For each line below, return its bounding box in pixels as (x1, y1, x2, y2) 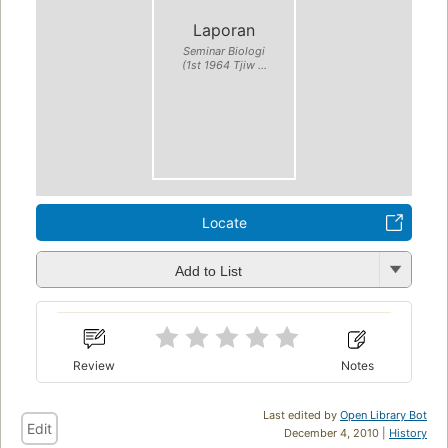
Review (73, 357, 116, 373)
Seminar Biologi (183, 43, 265, 58)
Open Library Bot (340, 407, 427, 422)
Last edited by (263, 407, 340, 422)
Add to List (174, 262, 242, 279)
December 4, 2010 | (284, 425, 389, 440)
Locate (201, 214, 247, 232)
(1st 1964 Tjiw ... (181, 57, 267, 72)
